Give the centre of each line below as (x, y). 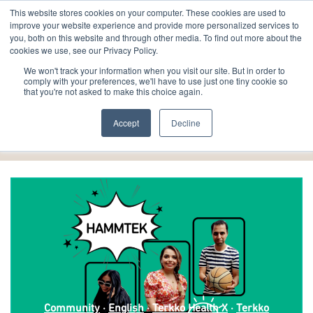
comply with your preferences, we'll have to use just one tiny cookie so (156, 81)
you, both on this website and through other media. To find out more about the (156, 37)
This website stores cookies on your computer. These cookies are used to (148, 12)
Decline (185, 123)
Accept (126, 123)
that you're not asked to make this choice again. (113, 91)
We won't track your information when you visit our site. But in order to (154, 70)
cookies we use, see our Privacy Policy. (84, 50)
